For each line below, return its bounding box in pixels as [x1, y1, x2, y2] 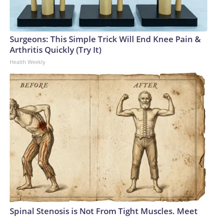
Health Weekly [10, 58, 46, 65]
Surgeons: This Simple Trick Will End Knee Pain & [10, 33, 201, 45]
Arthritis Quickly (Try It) [10, 44, 101, 55]
